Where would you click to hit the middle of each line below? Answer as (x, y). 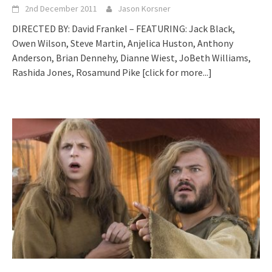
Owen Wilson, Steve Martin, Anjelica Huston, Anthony (123, 43)
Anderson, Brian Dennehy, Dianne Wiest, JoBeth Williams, (131, 57)
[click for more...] (177, 72)
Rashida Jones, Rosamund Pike (77, 72)
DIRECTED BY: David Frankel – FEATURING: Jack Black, (124, 28)
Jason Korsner (144, 8)
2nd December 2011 (61, 8)
